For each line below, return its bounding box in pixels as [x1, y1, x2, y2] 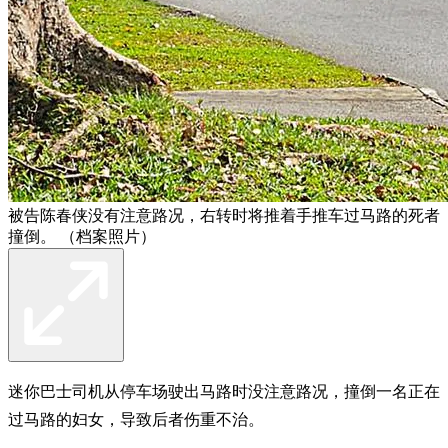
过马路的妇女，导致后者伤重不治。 [8, 410, 264, 428]
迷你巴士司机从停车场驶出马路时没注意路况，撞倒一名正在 [8, 382, 440, 400]
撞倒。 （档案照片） [8, 227, 156, 245]
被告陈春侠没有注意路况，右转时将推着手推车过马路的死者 [8, 206, 440, 224]
